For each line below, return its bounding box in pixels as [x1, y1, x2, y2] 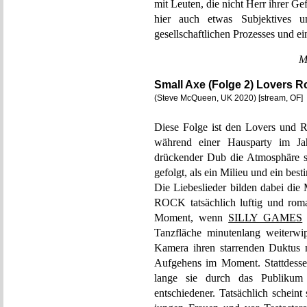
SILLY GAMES [228, 212, 303, 223]
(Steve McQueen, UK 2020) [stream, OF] [154, 93, 303, 103]
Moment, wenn [154, 212, 229, 223]
